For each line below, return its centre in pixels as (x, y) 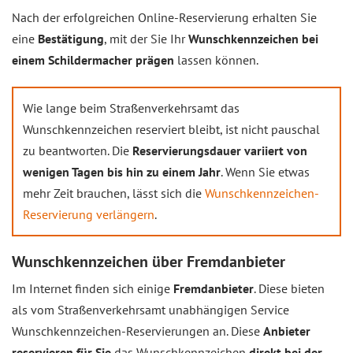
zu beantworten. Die (78, 150)
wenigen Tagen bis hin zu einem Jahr (122, 172)
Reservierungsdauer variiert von (220, 150)
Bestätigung (71, 39)
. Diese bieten (289, 288)
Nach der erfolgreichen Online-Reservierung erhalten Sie (164, 17)
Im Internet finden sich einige (93, 288)
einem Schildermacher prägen (93, 60)
